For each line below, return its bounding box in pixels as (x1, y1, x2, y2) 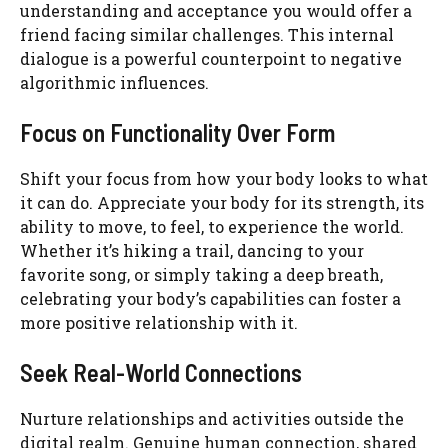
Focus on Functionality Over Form (20, 118, 335, 148)
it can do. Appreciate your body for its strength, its (20, 192, 424, 214)
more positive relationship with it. (20, 312, 298, 334)
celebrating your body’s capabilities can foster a (20, 288, 401, 310)
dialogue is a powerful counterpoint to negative (20, 48, 402, 70)
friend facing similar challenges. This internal (20, 24, 394, 46)
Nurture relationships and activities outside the (20, 408, 404, 430)
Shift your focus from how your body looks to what (20, 168, 428, 190)
